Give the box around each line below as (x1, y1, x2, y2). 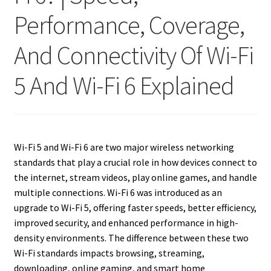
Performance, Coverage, (13, 8, 244, 41)
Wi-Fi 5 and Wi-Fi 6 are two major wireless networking (13, 141, 234, 154)
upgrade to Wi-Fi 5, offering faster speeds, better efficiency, (13, 201, 256, 214)
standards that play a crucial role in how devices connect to (13, 156, 257, 169)
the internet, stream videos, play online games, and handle (13, 171, 257, 184)
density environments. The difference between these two (13, 232, 249, 244)
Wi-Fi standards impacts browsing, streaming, (13, 247, 204, 260)
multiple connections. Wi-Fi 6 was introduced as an (13, 186, 222, 199)
